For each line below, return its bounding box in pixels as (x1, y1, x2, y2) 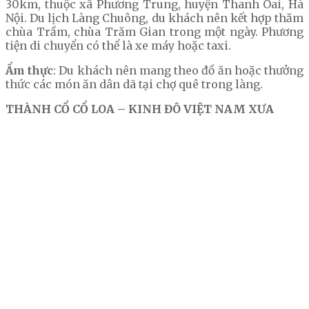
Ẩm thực (6, 63, 54, 78)
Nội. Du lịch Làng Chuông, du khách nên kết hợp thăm (6, 11, 303, 26)
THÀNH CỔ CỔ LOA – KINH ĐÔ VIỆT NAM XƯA (6, 102, 274, 117)
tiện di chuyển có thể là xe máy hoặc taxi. (6, 39, 231, 53)
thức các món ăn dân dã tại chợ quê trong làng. (6, 77, 263, 92)
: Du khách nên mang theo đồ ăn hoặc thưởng (53, 63, 304, 78)
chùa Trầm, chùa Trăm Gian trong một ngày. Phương (6, 25, 303, 39)
